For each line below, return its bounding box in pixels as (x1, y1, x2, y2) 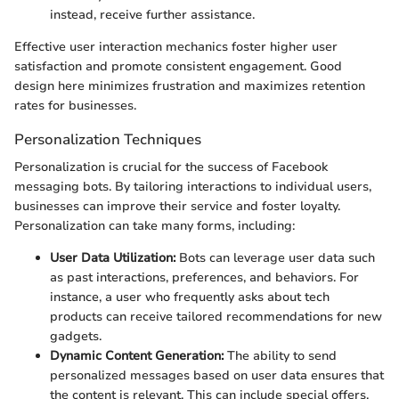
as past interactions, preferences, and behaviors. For (50, 269, 359, 287)
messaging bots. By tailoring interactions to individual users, (14, 178, 371, 196)
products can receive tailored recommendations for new (50, 308, 382, 326)
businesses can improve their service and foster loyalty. (14, 198, 340, 216)
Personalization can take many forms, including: (14, 217, 295, 235)
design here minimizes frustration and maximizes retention (14, 77, 365, 94)
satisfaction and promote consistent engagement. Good (14, 57, 342, 75)
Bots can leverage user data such (175, 249, 375, 267)
